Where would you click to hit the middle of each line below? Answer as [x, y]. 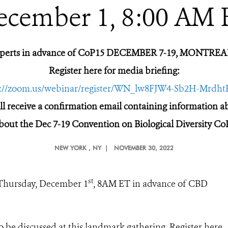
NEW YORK [70, 148]
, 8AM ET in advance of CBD [150, 184]
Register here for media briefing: [114, 71]
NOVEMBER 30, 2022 [144, 148]
